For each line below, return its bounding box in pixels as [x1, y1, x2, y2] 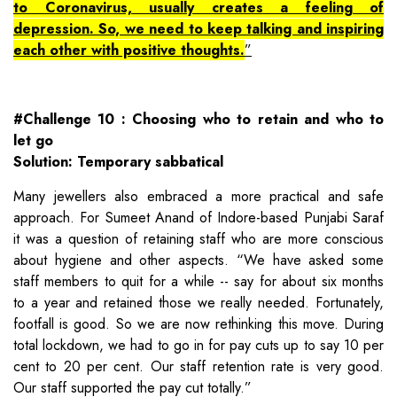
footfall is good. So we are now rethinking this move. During [13, 313, 384, 334]
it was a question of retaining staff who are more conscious [13, 228, 384, 249]
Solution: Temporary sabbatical [13, 151, 223, 172]
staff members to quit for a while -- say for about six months [13, 270, 384, 292]
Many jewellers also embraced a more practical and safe [13, 185, 384, 206]
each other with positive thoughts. [13, 39, 245, 60]
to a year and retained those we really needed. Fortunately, [13, 292, 384, 313]
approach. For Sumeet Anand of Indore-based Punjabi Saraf [13, 206, 384, 228]
